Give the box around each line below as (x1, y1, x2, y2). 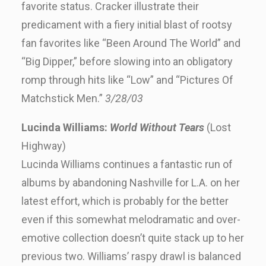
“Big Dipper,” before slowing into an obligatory (21, 55, 233, 68)
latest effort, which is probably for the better (21, 195, 229, 207)
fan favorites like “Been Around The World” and (21, 37, 240, 49)
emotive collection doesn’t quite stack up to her (21, 232, 244, 244)
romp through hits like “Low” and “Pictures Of (21, 74, 233, 86)
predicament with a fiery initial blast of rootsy (21, 18, 232, 31)
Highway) (21, 140, 66, 152)
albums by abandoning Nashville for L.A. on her (21, 176, 240, 189)
